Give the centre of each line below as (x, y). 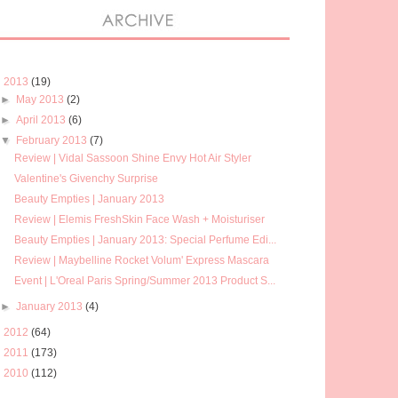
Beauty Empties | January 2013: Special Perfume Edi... (145, 239)
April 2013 (43, 119)
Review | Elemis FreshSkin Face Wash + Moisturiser (139, 219)
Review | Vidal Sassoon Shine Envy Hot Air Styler (132, 158)
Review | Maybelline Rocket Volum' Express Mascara (141, 260)
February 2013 (53, 140)
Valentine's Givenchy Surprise (86, 178)
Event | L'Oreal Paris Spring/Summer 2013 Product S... (144, 280)
